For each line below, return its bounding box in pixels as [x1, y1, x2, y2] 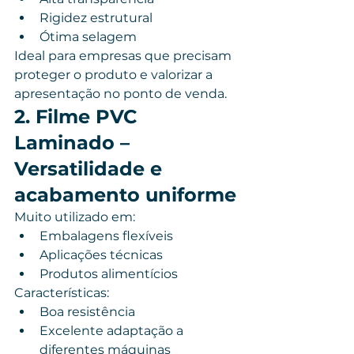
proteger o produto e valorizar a [14, 67, 216, 82]
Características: [14, 285, 109, 300]
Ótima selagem [40, 29, 137, 44]
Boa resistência [40, 304, 135, 319]
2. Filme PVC [14, 105, 143, 128]
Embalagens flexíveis [40, 228, 173, 243]
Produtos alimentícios [40, 266, 178, 281]
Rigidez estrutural [40, 10, 153, 25]
